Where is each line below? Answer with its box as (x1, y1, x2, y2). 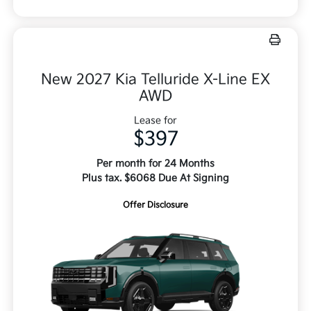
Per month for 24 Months (96, 158, 215, 170)
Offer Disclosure (123, 200, 188, 211)
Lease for (134, 115, 177, 127)
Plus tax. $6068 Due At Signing (82, 172, 229, 185)
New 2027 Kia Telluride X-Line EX (41, 71, 270, 89)
